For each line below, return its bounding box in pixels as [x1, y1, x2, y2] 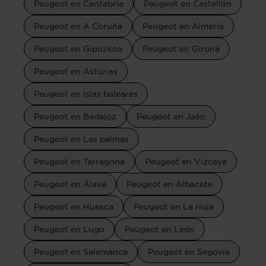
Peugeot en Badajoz [34, 111, 116, 121]
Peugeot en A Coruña [34, 21, 122, 31]
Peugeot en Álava [34, 179, 106, 189]
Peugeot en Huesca [34, 201, 113, 211]
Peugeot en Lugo [34, 224, 104, 234]
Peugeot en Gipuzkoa [34, 43, 122, 53]
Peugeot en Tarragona [34, 156, 125, 166]
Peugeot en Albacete [126, 179, 213, 189]
